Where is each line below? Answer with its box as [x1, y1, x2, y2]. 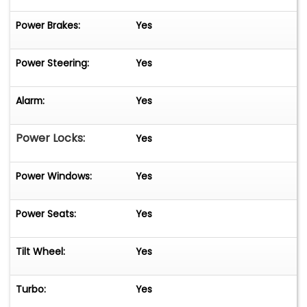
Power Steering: [16, 56, 89, 70]
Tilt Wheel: [16, 244, 65, 258]
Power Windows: [16, 169, 92, 183]
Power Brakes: [16, 18, 80, 32]
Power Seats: [16, 206, 76, 221]
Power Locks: [16, 130, 85, 146]
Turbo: [16, 282, 46, 296]
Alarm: [16, 93, 45, 108]
